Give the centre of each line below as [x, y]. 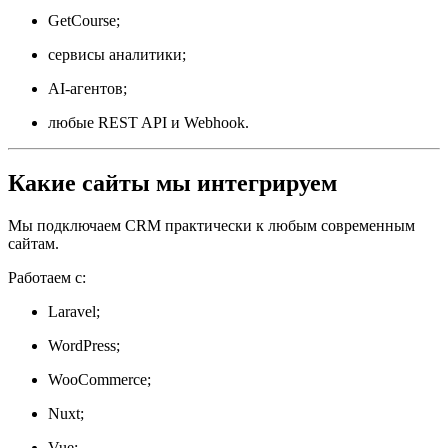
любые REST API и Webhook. [148, 122]
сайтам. [33, 243]
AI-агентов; [87, 88]
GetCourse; [84, 20]
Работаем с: [47, 277]
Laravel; [74, 311]
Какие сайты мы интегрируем [172, 182]
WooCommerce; [99, 379]
